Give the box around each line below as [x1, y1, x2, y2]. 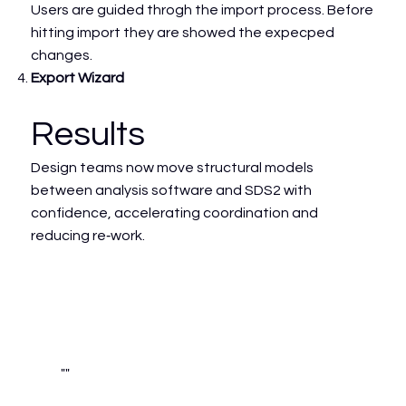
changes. [31, 47, 93, 63]
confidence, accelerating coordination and [31, 205, 319, 220]
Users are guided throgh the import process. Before [31, 2, 374, 17]
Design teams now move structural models [31, 159, 314, 175]
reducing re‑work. [31, 227, 146, 243]
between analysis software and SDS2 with [31, 182, 313, 198]
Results [31, 116, 146, 152]
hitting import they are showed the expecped [31, 24, 335, 40]
